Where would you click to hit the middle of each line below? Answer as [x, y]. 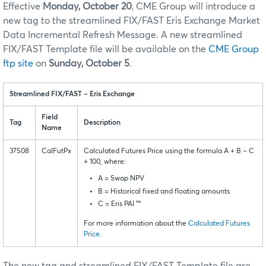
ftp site [18, 63]
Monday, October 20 [87, 6]
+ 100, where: [105, 162]
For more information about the [136, 224]
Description [102, 123]
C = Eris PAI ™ [119, 205]
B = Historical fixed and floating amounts [164, 191]
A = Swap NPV [121, 178]
